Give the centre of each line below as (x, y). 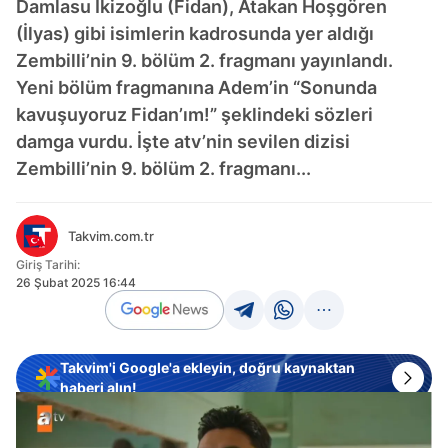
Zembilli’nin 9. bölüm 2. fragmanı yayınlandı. (204, 60)
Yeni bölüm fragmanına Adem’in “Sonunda (196, 87)
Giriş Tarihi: (48, 264)
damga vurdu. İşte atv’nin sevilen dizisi (183, 141)
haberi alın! (98, 387)
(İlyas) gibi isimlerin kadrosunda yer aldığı (195, 33)
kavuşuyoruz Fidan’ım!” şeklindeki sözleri (194, 114)
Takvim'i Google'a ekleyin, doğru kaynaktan (207, 367)
